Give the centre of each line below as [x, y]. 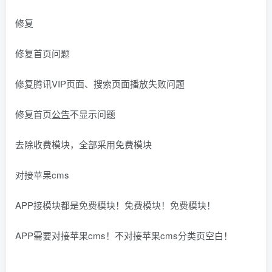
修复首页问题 [42, 53]
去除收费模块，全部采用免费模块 [83, 144]
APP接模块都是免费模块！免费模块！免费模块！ [115, 205]
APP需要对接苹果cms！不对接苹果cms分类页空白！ [124, 235]
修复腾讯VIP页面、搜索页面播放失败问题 [100, 83]
